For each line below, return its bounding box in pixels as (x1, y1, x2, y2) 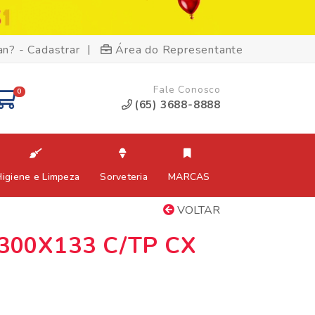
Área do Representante (115, 41, 243, 58)
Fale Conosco (153, 83, 221, 96)
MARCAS (168, 170, 210, 184)
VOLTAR (174, 202, 220, 218)
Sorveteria (100, 170, 148, 184)
